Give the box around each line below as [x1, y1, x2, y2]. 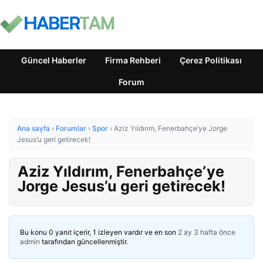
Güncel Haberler [21, 55, 86, 65]
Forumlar [56, 124, 86, 133]
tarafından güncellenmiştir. [40, 237, 128, 246]
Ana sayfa [17, 124, 50, 133]
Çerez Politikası [180, 55, 242, 65]
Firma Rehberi [105, 55, 161, 65]
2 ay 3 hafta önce [178, 228, 235, 237]
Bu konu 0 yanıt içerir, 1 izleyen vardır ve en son [20, 228, 178, 237]
